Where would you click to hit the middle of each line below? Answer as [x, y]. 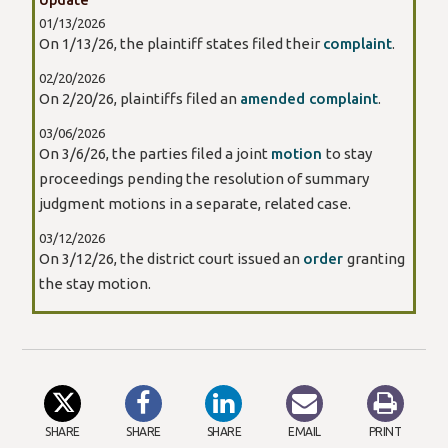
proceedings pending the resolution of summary [203, 179]
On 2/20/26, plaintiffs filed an [139, 99]
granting [375, 259]
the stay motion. [94, 284]
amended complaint [308, 99]
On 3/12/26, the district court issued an [170, 259]
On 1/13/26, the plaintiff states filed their [180, 44]
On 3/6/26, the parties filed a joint [154, 154]
